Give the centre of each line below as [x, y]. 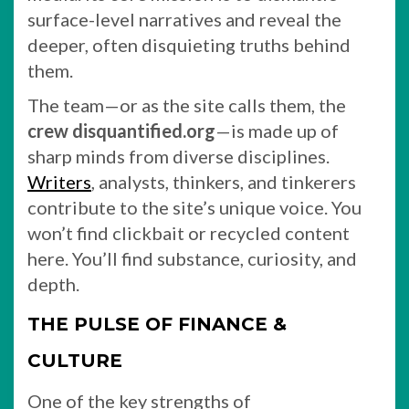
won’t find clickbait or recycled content [189, 233]
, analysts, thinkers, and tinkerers [224, 182]
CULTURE [75, 361]
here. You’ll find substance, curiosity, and [192, 258]
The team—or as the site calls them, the [187, 105]
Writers [59, 182]
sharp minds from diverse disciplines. [178, 156]
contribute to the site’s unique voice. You [194, 207]
